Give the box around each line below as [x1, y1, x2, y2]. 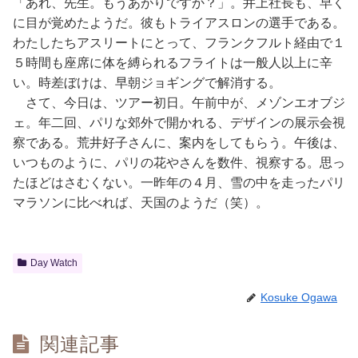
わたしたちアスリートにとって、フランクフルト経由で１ [13, 36, 345, 50]
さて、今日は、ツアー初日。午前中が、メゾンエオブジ [13, 96, 345, 109]
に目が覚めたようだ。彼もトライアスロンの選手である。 [13, 16, 345, 30]
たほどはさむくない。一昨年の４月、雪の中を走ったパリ [13, 176, 345, 189]
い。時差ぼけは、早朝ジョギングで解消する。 [13, 76, 281, 89]
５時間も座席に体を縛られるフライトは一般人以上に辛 [13, 56, 332, 70]
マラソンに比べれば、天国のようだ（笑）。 [13, 196, 268, 209]
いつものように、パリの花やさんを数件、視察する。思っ [13, 156, 345, 169]
